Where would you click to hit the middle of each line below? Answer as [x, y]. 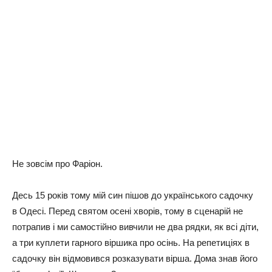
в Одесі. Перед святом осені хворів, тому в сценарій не [127, 211]
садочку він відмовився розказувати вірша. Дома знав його [135, 258]
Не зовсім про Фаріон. [57, 163]
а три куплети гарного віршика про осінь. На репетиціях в [131, 242]
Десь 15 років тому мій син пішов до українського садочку [133, 195]
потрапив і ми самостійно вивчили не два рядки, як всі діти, [135, 226]
